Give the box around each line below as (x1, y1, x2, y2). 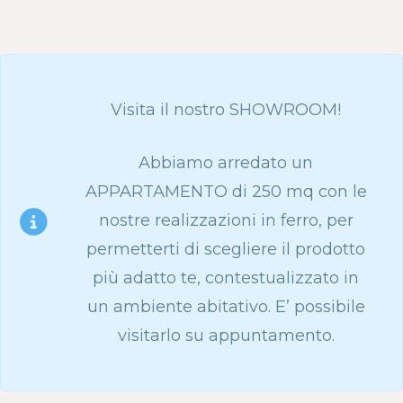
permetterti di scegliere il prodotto (86, 238, 365, 259)
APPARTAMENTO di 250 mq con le (85, 181, 367, 201)
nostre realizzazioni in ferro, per (98, 210, 354, 230)
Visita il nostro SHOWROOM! (111, 99, 341, 120)
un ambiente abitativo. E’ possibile (86, 296, 365, 317)
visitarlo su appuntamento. (117, 325, 335, 345)
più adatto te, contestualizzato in (93, 267, 359, 288)
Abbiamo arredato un (139, 152, 313, 173)
